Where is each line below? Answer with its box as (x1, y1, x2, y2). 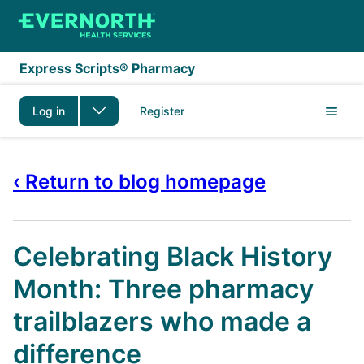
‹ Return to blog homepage (13, 170, 266, 193)
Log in (32, 103, 65, 118)
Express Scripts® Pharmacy (19, 60, 195, 76)
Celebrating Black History (13, 240, 332, 272)
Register (140, 103, 184, 118)
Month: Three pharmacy (13, 273, 314, 305)
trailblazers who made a (13, 305, 311, 337)
